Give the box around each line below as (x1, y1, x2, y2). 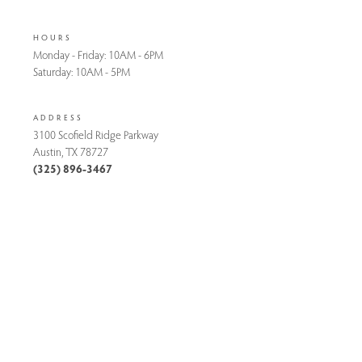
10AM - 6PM (108, 47, 163, 63)
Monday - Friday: (33, 47, 108, 63)
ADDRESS (33, 112, 83, 124)
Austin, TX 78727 (33, 144, 108, 160)
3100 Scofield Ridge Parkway (33, 127, 158, 143)
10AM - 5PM (75, 64, 130, 80)
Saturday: (33, 64, 75, 80)
